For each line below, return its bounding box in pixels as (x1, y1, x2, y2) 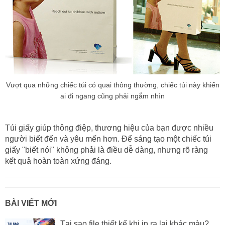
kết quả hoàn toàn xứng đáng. (5, 157, 111, 166)
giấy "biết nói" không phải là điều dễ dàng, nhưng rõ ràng (5, 146, 208, 155)
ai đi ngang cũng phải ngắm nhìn (60, 92, 165, 100)
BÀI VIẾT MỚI (5, 199, 57, 208)
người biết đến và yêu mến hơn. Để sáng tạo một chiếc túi (5, 135, 211, 144)
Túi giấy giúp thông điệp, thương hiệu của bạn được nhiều (5, 124, 213, 133)
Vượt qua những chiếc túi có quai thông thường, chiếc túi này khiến (6, 81, 219, 89)
